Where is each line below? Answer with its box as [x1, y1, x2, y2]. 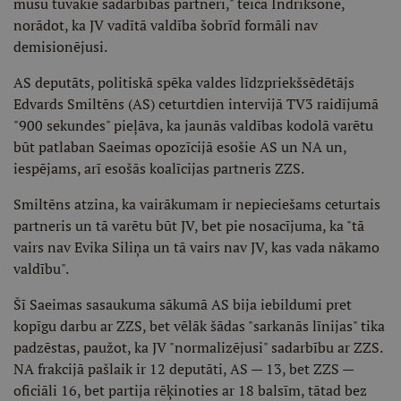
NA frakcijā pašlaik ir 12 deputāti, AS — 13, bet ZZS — [13, 359, 354, 379]
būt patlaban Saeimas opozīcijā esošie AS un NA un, [13, 137, 346, 157]
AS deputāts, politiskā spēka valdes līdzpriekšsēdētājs [13, 73, 354, 92]
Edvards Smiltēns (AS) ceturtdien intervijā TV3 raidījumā [13, 94, 379, 114]
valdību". [13, 259, 69, 278]
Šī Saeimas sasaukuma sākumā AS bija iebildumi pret [13, 294, 352, 314]
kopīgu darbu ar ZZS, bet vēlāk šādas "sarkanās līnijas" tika [13, 316, 385, 336]
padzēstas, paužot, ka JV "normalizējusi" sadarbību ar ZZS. [13, 337, 382, 357]
